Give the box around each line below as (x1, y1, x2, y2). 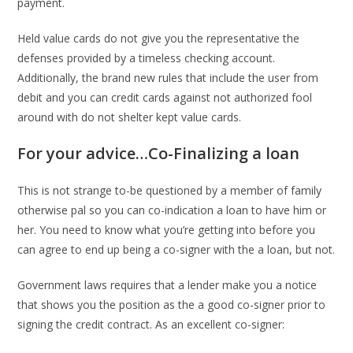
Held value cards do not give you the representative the (17, 31, 300, 46)
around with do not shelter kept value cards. (17, 110, 242, 124)
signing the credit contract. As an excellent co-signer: (17, 317, 285, 332)
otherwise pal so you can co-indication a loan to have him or (17, 203, 327, 217)
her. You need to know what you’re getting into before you (17, 222, 316, 237)
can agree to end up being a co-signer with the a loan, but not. (17, 242, 336, 257)
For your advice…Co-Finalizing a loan (17, 143, 300, 164)
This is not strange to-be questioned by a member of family (17, 183, 322, 198)
